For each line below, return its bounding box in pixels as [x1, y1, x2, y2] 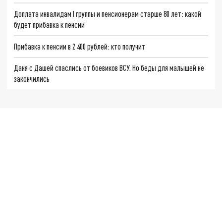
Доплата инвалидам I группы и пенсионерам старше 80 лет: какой [14, 9, 202, 19]
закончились [14, 74, 50, 84]
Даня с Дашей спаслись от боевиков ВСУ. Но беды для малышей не [14, 63, 205, 73]
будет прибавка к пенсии [14, 20, 85, 30]
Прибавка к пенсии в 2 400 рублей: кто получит [14, 41, 146, 51]
